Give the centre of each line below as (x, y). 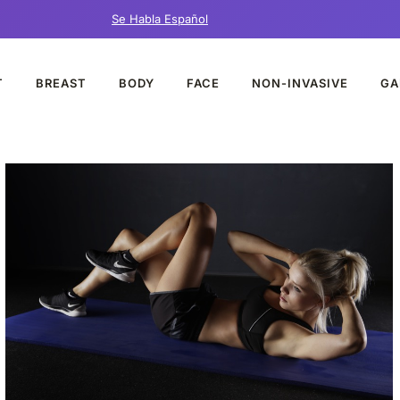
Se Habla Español (160, 19)
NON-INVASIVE (300, 83)
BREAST (61, 83)
